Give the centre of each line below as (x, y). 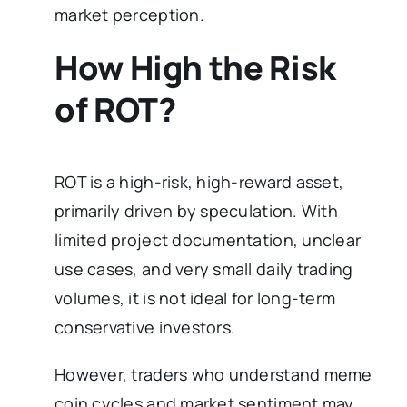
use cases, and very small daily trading (204, 268)
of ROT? (115, 110)
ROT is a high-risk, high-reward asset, (199, 181)
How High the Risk (195, 68)
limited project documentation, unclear (208, 239)
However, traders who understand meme (213, 374)
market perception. (129, 15)
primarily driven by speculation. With (196, 210)
